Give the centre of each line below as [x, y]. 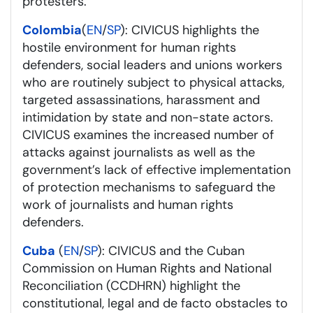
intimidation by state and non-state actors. [148, 117]
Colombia [52, 30]
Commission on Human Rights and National [147, 268]
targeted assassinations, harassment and [141, 100]
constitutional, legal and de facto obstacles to [155, 303]
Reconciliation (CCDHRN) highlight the [131, 285]
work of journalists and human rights [128, 204]
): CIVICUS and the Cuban [171, 250]
